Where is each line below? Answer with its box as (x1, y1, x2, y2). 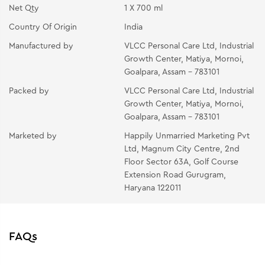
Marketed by (9, 131, 57, 140)
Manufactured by (9, 41, 73, 50)
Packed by (9, 86, 49, 95)
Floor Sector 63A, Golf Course (124, 157, 239, 166)
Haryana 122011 (124, 183, 182, 192)
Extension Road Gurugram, (124, 170, 227, 179)
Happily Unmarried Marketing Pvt (124, 131, 250, 140)
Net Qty (9, 4, 39, 12)
